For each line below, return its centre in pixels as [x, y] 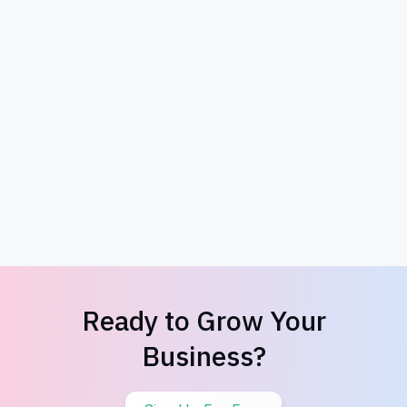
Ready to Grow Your [203, 320]
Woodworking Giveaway [116, 173]
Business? [203, 355]
